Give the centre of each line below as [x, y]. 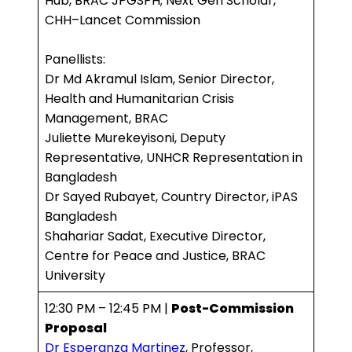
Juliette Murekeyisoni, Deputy [135, 138]
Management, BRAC [106, 119]
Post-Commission [233, 309]
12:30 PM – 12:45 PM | [108, 309]
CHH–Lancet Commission [123, 20]
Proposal [76, 328]
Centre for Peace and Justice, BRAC [155, 256]
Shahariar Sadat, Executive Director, [155, 236]
